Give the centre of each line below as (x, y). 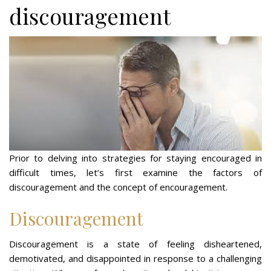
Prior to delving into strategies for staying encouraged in (135, 158)
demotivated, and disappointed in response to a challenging (135, 258)
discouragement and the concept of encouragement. (118, 187)
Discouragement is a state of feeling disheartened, (135, 243)
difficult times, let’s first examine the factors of (135, 172)
